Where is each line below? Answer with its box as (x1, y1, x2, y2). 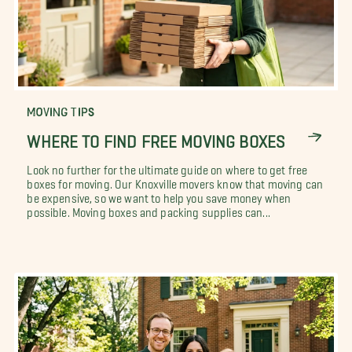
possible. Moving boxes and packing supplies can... (27, 206, 270, 214)
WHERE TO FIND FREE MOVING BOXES (27, 131, 285, 143)
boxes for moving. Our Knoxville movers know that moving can (27, 178, 324, 185)
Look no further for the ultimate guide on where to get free (27, 163, 308, 171)
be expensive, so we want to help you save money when (27, 192, 291, 200)
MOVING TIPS (27, 104, 95, 119)
